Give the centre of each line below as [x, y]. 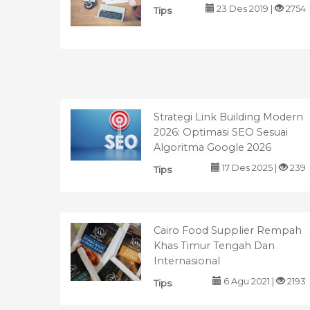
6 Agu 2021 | [249, 281]
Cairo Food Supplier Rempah [228, 230]
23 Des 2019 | [245, 8]
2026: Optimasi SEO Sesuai [221, 132]
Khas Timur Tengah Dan [214, 245]
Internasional [187, 261]
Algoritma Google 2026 [212, 147]
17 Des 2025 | [249, 167]
